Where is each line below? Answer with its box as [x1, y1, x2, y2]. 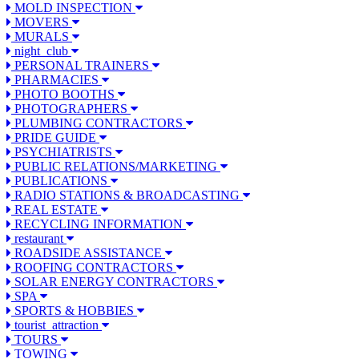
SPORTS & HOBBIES [11, 304, 137, 318]
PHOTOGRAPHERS [11, 102, 131, 116]
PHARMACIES [11, 73, 102, 87]
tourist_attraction [11, 318, 102, 333]
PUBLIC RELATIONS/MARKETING [11, 159, 220, 174]
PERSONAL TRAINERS [11, 58, 152, 73]
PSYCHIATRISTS [11, 145, 115, 159]
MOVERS [11, 15, 72, 30]
